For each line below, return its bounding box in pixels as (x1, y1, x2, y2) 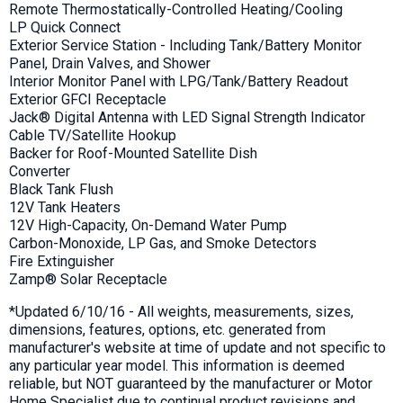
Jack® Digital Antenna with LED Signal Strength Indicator (9, 108, 365, 126)
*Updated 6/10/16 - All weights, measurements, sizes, (9, 302, 354, 320)
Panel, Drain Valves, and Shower (9, 54, 210, 72)
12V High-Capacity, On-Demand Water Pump (9, 216, 287, 234)
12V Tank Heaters (9, 198, 121, 216)
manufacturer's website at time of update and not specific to (9, 338, 386, 356)
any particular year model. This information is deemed (9, 356, 345, 374)
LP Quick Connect (9, 18, 121, 36)
